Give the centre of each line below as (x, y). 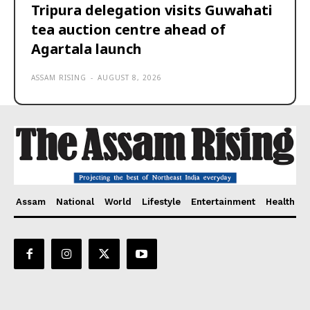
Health (280, 201)
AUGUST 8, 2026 (130, 78)
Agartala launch (86, 49)
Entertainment (223, 201)
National (75, 201)
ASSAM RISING (59, 78)
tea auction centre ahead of (128, 30)
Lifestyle (161, 201)
